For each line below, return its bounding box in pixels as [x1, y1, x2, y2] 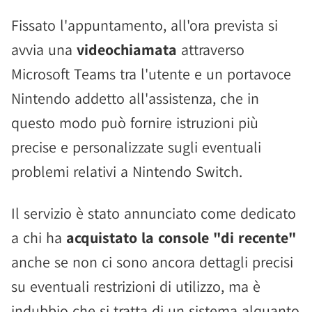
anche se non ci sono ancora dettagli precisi [11, 252, 293, 272]
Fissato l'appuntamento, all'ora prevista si [11, 15, 278, 35]
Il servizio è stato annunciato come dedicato [11, 203, 296, 223]
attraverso [177, 40, 244, 59]
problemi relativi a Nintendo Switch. [11, 162, 242, 181]
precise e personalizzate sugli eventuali [11, 137, 261, 157]
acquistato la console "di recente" [66, 228, 296, 247]
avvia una [11, 40, 77, 59]
